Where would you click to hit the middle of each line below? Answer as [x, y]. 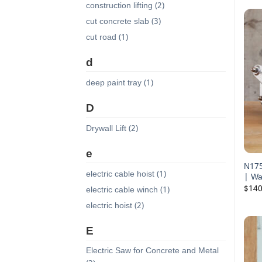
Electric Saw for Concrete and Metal [152, 250]
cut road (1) [107, 37]
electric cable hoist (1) [126, 174]
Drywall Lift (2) [112, 128]
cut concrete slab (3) [123, 21]
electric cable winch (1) [128, 189]
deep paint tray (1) [120, 82]
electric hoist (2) [115, 205]
